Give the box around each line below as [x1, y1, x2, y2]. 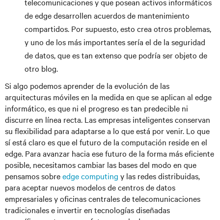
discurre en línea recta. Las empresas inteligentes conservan [5, 114, 210, 125]
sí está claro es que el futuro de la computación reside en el [5, 137, 207, 147]
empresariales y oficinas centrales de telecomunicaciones [5, 193, 200, 204]
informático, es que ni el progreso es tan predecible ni [5, 103, 188, 113]
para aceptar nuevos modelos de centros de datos [5, 182, 175, 192]
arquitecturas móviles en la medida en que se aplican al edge [5, 91, 212, 102]
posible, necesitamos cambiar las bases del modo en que [5, 159, 196, 170]
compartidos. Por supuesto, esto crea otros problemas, [25, 23, 211, 34]
